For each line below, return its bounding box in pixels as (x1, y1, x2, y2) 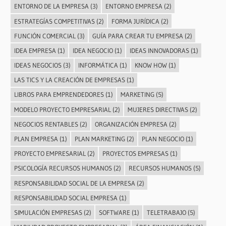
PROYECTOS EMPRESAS (102, 149, 168, 158)
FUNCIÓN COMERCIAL (14, 31, 76, 40)
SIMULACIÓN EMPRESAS (14, 208, 82, 216)
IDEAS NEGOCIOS (14, 61, 62, 70)
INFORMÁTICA (78, 61, 118, 70)
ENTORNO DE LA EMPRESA (14, 2, 89, 11)
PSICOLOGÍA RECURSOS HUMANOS (14, 164, 112, 173)
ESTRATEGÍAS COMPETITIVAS (14, 17, 95, 25)
